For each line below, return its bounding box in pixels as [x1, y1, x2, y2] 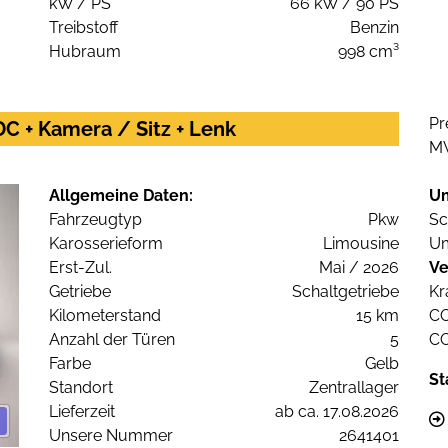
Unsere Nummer [49, 426, 173, 446]
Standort [49, 378, 113, 398]
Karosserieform [49, 234, 163, 254]
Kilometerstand [49, 306, 161, 326]
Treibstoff [49, 18, 118, 38]
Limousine [323, 234, 399, 254]
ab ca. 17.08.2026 [275, 402, 399, 422]
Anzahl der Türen [49, 330, 175, 350]
